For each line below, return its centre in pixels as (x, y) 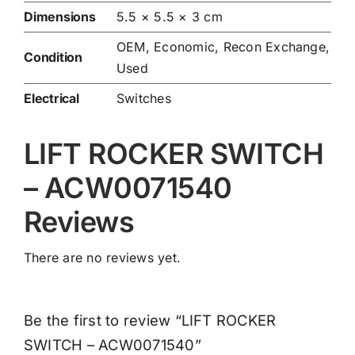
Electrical (51, 99)
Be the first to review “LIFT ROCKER (150, 321)
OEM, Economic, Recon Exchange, (223, 47)
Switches (143, 99)
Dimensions (59, 17)
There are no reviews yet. (102, 258)
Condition (53, 57)
